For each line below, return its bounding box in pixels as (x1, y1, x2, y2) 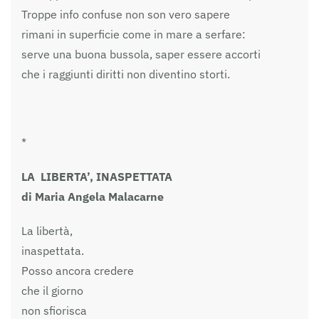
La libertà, (21, 223, 73, 238)
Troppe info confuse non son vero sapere (21, 6, 230, 21)
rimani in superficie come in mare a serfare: (21, 26, 246, 41)
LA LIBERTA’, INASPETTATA (21, 169, 172, 184)
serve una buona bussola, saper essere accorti (21, 46, 261, 61)
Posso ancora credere (21, 263, 134, 278)
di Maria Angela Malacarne (21, 189, 164, 204)
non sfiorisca (21, 303, 87, 318)
